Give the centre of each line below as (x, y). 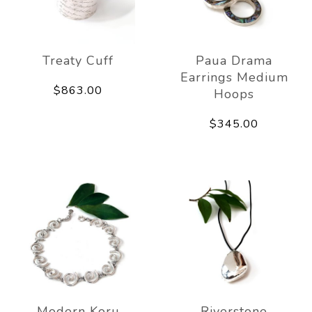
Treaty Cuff (78, 60)
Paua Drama (234, 60)
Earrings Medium (234, 77)
